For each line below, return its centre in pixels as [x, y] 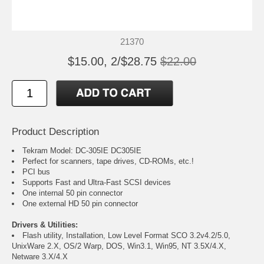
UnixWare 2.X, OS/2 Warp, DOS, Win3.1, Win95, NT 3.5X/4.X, [119, 246]
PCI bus [36, 172]
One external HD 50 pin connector [80, 204]
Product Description [55, 132]
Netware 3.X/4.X [40, 257]
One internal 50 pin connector [72, 193]
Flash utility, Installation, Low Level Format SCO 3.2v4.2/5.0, [126, 236]
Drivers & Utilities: [45, 225]
